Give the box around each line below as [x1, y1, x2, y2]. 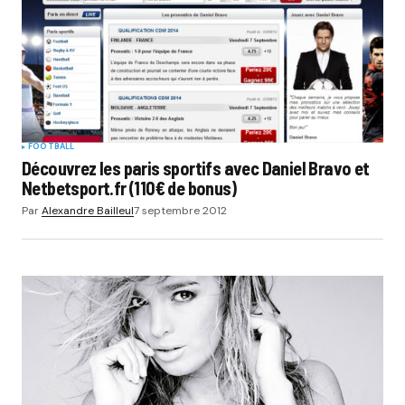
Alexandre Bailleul [42, 202, 134, 218]
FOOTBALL [28, 140, 75, 152]
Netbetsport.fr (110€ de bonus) [22, 176, 236, 199]
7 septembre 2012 [134, 202, 227, 218]
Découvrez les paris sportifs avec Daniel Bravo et [22, 156, 370, 179]
